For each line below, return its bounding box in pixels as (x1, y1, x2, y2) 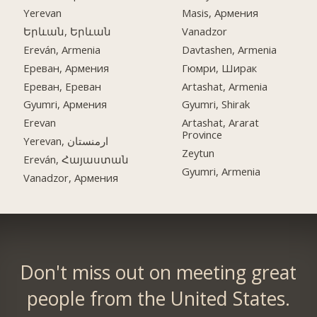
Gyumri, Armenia (182, 164, 261, 179)
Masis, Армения (182, 5, 259, 20)
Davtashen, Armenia (182, 42, 277, 57)
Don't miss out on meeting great (20, 260, 297, 286)
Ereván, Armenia (23, 42, 101, 57)
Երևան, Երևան (23, 23, 112, 38)
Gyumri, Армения (23, 97, 108, 112)
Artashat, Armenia (182, 79, 268, 93)
